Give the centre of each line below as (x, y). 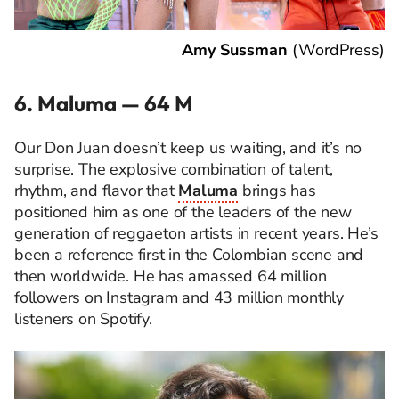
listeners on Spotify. (83, 318)
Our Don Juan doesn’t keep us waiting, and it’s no (188, 147)
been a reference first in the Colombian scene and (189, 254)
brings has (277, 190)
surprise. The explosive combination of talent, (174, 169)
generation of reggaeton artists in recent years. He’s (196, 233)
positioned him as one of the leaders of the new (183, 212)
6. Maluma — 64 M (104, 103)
